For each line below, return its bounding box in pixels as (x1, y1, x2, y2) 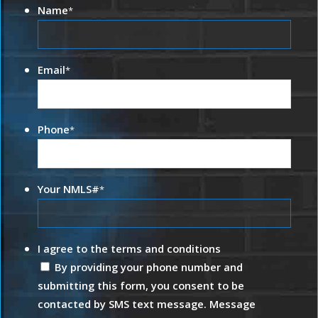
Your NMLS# (38, 182, 100, 197)
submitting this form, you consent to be (38, 278, 245, 293)
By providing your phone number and (55, 260, 243, 275)
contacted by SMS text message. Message (38, 297, 256, 312)
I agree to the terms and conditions (38, 241, 221, 256)
